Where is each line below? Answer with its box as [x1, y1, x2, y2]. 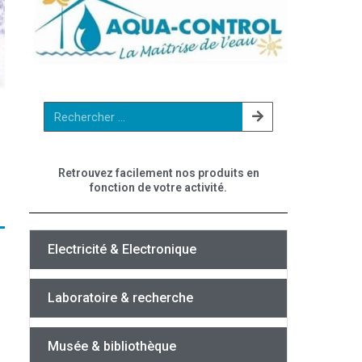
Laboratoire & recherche [48, 290, 193, 306]
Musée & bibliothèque [48, 339, 176, 355]
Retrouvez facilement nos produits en [57, 166, 259, 180]
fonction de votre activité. [90, 181, 227, 195]
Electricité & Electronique [48, 242, 196, 258]
